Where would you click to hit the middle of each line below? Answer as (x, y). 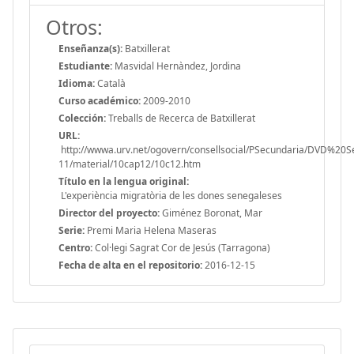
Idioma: (77, 83)
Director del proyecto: (109, 213)
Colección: (82, 118)
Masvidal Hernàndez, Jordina (177, 66)
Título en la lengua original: (124, 181)
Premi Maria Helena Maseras (151, 230)
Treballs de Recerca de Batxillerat (181, 118)
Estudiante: (85, 66)
